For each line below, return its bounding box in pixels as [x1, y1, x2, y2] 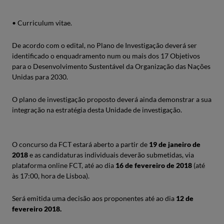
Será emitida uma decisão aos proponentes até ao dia [12, 194, 176, 202]
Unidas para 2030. [12, 72, 68, 81]
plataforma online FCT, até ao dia [12, 161, 115, 169]
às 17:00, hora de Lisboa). [12, 171, 89, 180]
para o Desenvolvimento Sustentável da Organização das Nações [12, 62, 210, 70]
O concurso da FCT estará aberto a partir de [12, 140, 149, 148]
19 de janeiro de [149, 140, 200, 148]
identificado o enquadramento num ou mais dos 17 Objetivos [12, 51, 200, 60]
